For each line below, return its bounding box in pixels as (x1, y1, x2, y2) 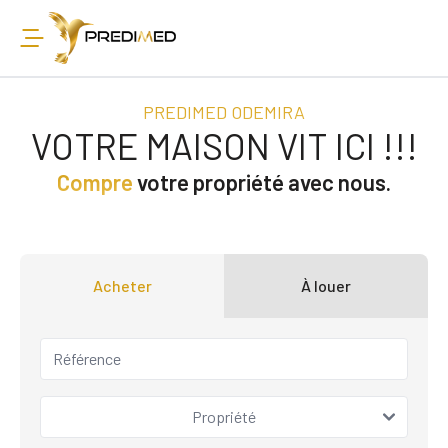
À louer (301, 275, 351, 295)
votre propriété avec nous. (133, 168, 391, 195)
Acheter (92, 275, 152, 295)
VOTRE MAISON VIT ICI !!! (30, 123, 418, 167)
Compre (57, 168, 133, 195)
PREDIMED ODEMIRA (143, 100, 305, 123)
